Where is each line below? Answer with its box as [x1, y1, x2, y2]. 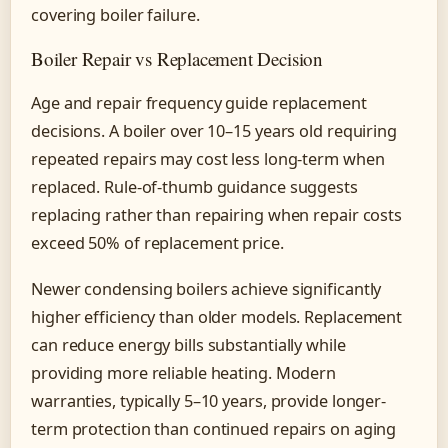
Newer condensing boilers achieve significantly [31, 277, 382, 300]
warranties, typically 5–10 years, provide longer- [31, 389, 387, 412]
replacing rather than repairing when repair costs [31, 204, 403, 227]
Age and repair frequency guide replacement [31, 92, 367, 115]
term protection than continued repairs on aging [31, 417, 397, 440]
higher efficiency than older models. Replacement [31, 305, 403, 328]
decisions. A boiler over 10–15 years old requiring [31, 120, 397, 143]
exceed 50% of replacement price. [31, 232, 284, 255]
